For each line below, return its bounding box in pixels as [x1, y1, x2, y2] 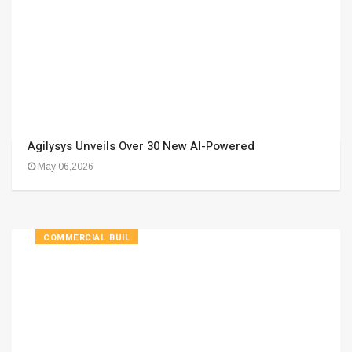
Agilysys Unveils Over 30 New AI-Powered [27, 137, 255, 155]
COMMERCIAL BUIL [43, 231, 131, 244]
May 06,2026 [35, 161, 93, 172]
